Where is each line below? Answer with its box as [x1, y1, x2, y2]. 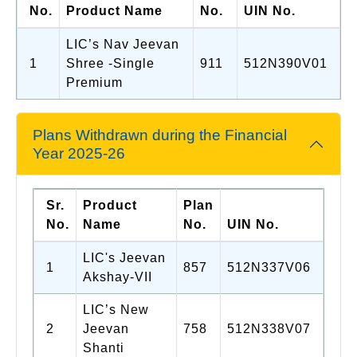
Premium [66, 75, 123, 89]
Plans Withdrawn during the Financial [33, 126, 287, 143]
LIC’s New [83, 302, 149, 316]
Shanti [83, 340, 124, 355]
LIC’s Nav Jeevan [66, 37, 179, 51]
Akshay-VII [83, 269, 152, 284]
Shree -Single [66, 56, 155, 70]
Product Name [66, 3, 163, 18]
